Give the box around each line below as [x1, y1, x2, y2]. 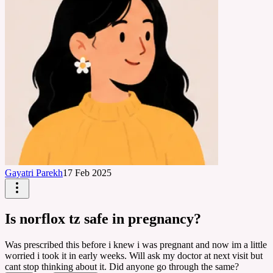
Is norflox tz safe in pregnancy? [5, 210, 201, 227]
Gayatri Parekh [5, 168, 63, 178]
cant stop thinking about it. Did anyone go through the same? [5, 261, 239, 272]
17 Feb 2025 [63, 168, 112, 178]
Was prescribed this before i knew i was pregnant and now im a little [5, 239, 267, 250]
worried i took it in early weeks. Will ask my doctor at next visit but [5, 250, 263, 261]
